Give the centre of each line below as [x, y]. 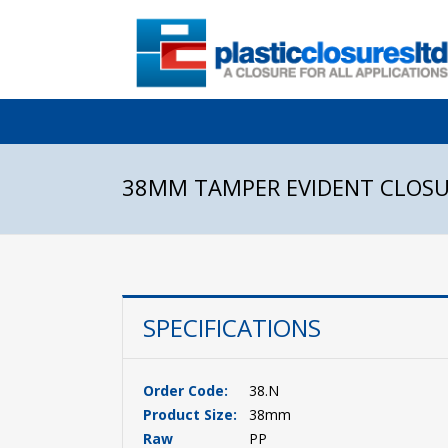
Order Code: [185, 390]
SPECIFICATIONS [232, 327]
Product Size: [190, 414]
